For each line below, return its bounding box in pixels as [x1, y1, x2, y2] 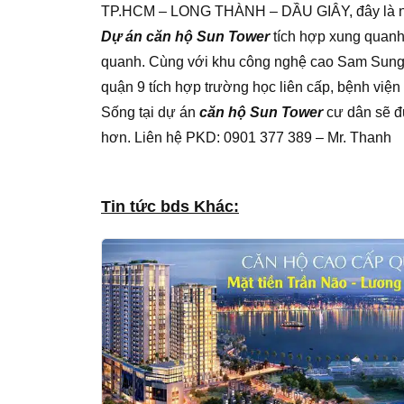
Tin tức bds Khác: [101, 197, 239, 216]
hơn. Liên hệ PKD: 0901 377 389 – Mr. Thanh [101, 130, 391, 146]
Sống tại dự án [101, 105, 199, 121]
